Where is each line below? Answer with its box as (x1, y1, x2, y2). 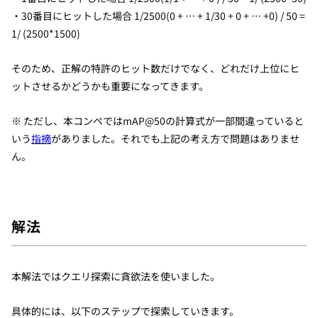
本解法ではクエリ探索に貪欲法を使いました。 (11, 269, 220, 284)
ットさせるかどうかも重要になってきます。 (11, 79, 209, 94)
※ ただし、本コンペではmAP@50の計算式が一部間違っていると (11, 114, 304, 128)
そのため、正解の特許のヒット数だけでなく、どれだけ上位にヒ (11, 61, 300, 76)
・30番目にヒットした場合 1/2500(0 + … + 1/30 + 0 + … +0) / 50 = (11, 9, 305, 23)
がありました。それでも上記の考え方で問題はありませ (51, 131, 300, 146)
